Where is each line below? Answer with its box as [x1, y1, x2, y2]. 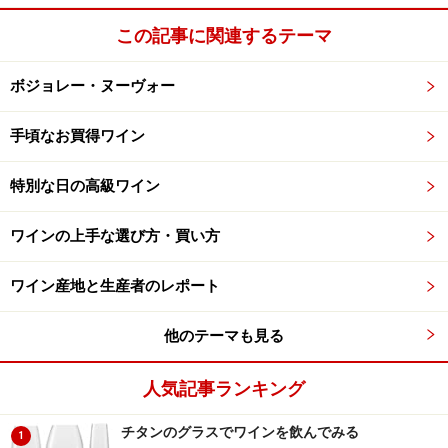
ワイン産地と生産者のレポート [10, 277, 220, 296]
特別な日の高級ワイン [10, 177, 160, 196]
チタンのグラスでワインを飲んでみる [121, 424, 359, 441]
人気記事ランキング [143, 378, 305, 400]
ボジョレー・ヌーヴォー [10, 77, 175, 96]
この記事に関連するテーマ [116, 25, 332, 47]
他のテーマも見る [164, 327, 284, 346]
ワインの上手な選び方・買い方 [10, 227, 220, 246]
